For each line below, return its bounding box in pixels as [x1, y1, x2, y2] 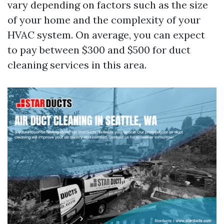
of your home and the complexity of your [7, 13, 200, 26]
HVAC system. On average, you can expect [7, 28, 205, 41]
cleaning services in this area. [7, 58, 146, 71]
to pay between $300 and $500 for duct [7, 43, 190, 56]
